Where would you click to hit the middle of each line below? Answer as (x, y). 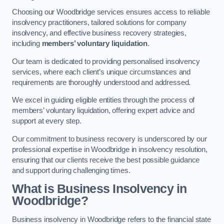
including (27, 44)
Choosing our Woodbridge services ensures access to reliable (111, 12)
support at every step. (47, 121)
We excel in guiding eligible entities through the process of (103, 100)
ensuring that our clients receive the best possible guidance (106, 160)
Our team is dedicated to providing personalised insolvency (106, 61)
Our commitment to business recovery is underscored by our (109, 139)
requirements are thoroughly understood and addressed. (101, 82)
